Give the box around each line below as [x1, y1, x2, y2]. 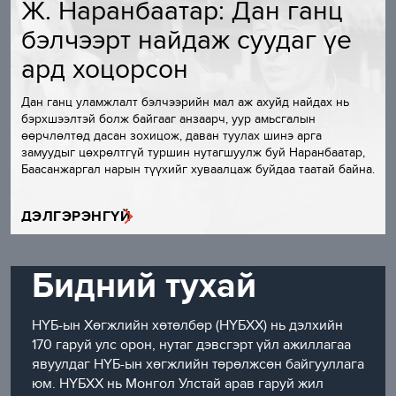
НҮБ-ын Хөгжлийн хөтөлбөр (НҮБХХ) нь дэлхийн [32, 315, 343, 335]
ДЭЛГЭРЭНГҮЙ [21, 206, 132, 226]
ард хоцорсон [21, 49, 188, 87]
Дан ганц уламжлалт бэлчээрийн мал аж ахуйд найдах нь [21, 93, 349, 110]
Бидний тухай [32, 259, 256, 311]
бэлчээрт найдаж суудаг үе [21, 20, 352, 57]
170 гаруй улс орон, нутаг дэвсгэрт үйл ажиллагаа [32, 334, 351, 354]
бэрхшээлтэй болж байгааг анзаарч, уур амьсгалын [21, 110, 316, 127]
